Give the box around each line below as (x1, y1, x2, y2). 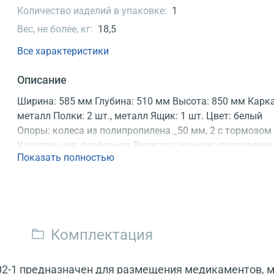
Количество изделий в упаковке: (17, 5, 168, 17)
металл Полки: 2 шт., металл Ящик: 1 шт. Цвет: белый (17, 109, 263, 122)
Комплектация (51, 226, 153, 243)
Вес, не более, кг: (17, 23, 94, 35)
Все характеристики (17, 45, 109, 57)
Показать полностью (17, 152, 115, 164)
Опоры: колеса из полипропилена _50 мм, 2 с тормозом (17, 124, 272, 136)
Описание (17, 73, 67, 86)
